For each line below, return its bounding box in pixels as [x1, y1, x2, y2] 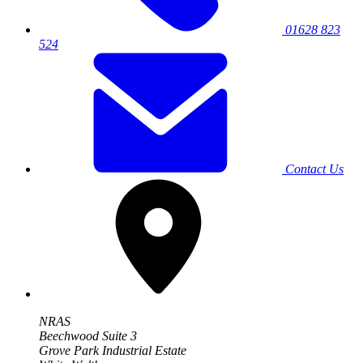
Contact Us [282, 162, 344, 177]
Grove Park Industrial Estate [39, 344, 186, 358]
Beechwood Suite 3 [39, 329, 137, 344]
